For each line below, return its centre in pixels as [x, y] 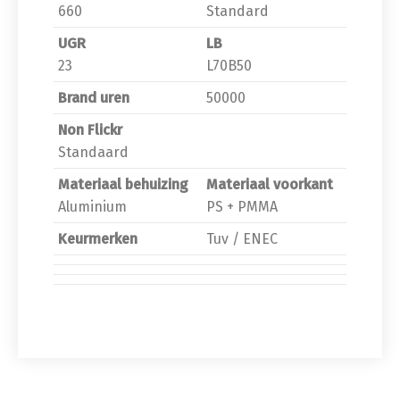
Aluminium [92, 206]
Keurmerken [98, 238]
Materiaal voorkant [270, 184]
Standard [237, 11]
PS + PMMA [242, 206]
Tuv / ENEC [242, 238]
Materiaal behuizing [123, 184]
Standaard [93, 152]
